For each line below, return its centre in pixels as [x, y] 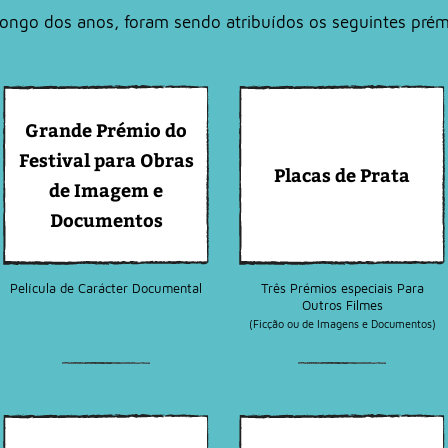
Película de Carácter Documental [106, 288]
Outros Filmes [342, 305]
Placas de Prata [342, 174]
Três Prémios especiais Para [342, 288]
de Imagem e [106, 189]
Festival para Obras [106, 159]
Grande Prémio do [106, 129]
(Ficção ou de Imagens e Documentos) [342, 323]
